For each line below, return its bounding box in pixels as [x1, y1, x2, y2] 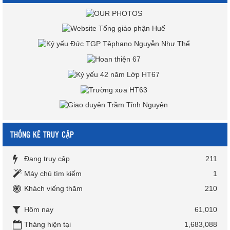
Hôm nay [24, 205, 53, 214]
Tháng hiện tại [24, 220, 71, 229]
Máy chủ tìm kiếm [24, 169, 82, 178]
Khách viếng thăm [24, 184, 83, 193]
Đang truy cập [24, 155, 70, 163]
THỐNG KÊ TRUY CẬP [10, 128, 74, 141]
